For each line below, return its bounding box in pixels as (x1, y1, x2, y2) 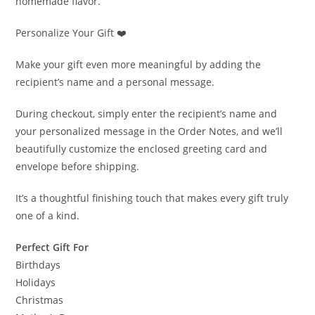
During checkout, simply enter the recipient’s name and (15, 106, 278, 120)
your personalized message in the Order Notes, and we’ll (15, 124, 283, 138)
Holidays (15, 275, 56, 289)
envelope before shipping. (15, 159, 140, 173)
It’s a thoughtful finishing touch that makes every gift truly (15, 191, 289, 205)
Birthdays (15, 257, 61, 271)
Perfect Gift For (15, 240, 89, 254)
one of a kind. (15, 208, 80, 222)
